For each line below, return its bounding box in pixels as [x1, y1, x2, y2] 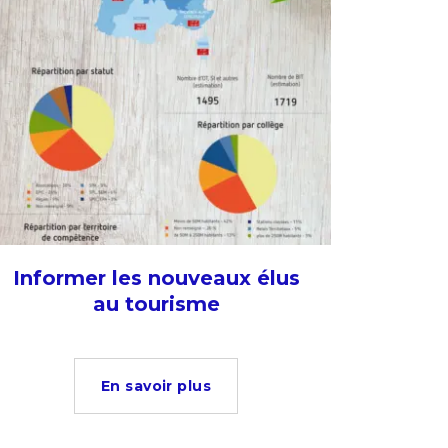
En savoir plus [101, 377, 211, 395]
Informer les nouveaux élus [12, 266, 300, 290]
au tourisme [92, 292, 220, 316]
